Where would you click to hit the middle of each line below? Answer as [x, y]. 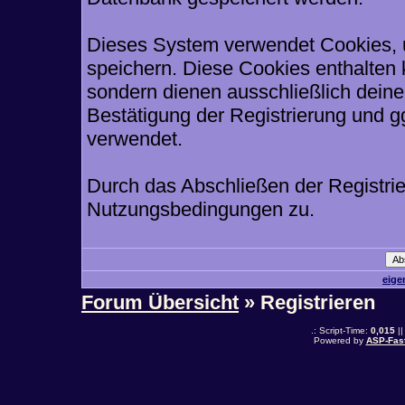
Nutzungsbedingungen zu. [201, 209]
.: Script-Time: [340, 330]
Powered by [339, 340]
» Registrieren [307, 302]
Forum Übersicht [160, 302]
